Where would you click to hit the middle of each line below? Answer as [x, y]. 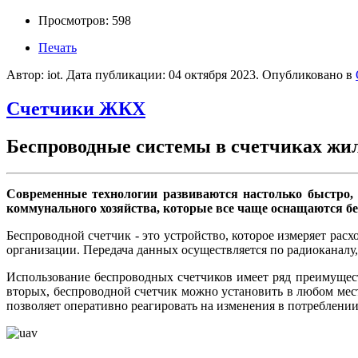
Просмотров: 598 [85, 20]
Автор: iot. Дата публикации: [88, 74]
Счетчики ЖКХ [76, 108]
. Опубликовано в [306, 74]
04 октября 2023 [212, 74]
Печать [58, 47]
